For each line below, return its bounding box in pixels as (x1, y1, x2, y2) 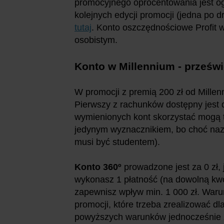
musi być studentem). (74, 137, 160, 147)
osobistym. (74, 35, 117, 45)
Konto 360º (74, 162, 121, 172)
